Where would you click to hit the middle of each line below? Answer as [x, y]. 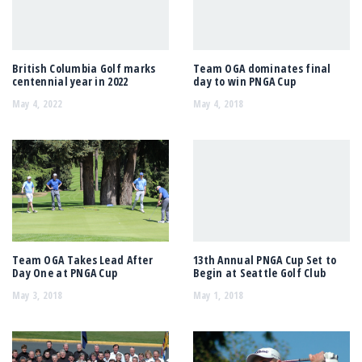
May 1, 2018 [219, 295]
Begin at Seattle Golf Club [260, 273]
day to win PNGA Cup [245, 82]
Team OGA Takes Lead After [82, 260]
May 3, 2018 [38, 295]
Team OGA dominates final [262, 69]
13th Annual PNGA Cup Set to [265, 260]
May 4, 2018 [219, 103]
